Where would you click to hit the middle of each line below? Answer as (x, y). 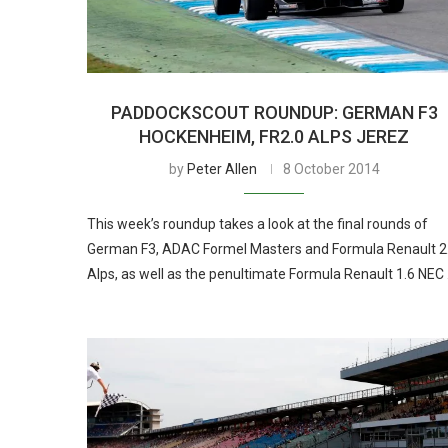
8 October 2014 (331, 168)
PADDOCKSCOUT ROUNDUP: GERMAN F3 (274, 112)
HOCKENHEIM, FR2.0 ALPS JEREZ (274, 136)
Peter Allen (221, 168)
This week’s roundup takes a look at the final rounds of (257, 223)
